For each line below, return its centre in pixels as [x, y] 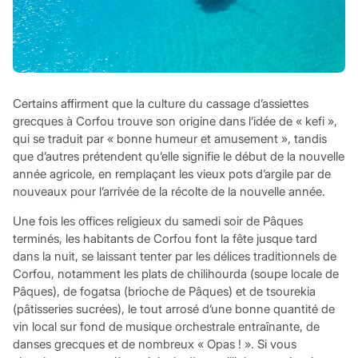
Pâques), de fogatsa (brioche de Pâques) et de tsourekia [164, 292]
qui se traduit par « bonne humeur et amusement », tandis [169, 139]
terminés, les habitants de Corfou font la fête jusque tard [165, 239]
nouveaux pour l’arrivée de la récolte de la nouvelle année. [169, 192]
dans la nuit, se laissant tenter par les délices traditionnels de [174, 257]
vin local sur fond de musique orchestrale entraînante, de [166, 327]
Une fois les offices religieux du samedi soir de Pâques [157, 221]
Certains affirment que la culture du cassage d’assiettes [160, 104]
